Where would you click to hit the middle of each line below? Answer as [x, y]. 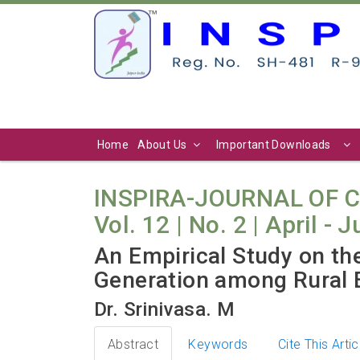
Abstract [133, 344]
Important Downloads [273, 144]
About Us [162, 144]
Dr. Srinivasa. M [165, 309]
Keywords [218, 344]
